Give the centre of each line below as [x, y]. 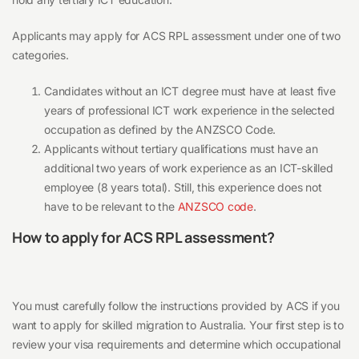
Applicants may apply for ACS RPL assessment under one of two [176, 36]
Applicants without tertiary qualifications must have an [181, 149]
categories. [40, 55]
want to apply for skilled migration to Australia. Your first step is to [178, 325]
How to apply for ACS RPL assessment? [144, 238]
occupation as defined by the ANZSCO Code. [160, 130]
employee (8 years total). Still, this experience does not [183, 188]
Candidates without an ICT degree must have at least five [190, 91]
